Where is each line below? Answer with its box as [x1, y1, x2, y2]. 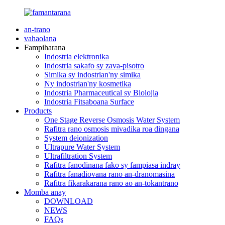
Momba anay [24, 188, 66, 196]
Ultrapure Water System [44, 143, 120, 151]
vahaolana [24, 34, 56, 43]
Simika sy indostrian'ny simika [44, 70, 141, 79]
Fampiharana [24, 43, 65, 52]
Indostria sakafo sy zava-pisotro [44, 61, 144, 70]
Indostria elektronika [44, 52, 109, 61]
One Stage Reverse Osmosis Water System [44, 116, 180, 124]
